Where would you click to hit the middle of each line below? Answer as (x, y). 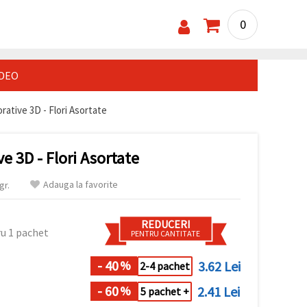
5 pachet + (164, 292)
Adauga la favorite (81, 184)
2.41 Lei (219, 291)
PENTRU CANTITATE (165, 233)
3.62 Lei (219, 266)
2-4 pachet (165, 266)
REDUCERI (165, 224)
